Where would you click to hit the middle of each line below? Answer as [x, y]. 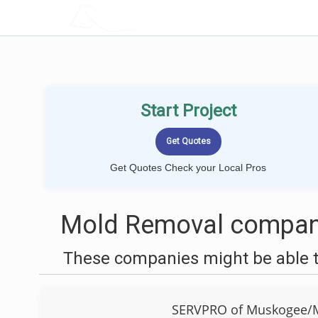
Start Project [188, 111]
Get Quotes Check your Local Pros [188, 168]
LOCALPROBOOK [151, 17]
